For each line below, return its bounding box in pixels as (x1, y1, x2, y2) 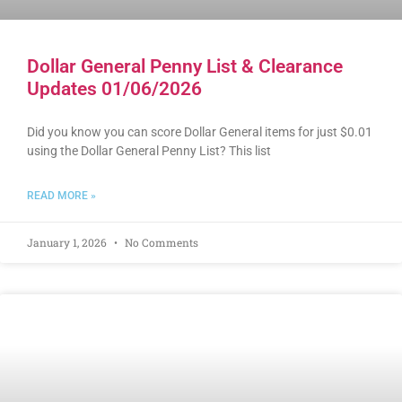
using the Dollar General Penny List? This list (27, 144, 271, 159)
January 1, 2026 (27, 235, 109, 250)
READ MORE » (27, 189, 96, 203)
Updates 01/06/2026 (27, 78, 202, 100)
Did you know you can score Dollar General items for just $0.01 (27, 125, 372, 140)
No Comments (122, 235, 198, 250)
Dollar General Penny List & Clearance (27, 56, 343, 78)
